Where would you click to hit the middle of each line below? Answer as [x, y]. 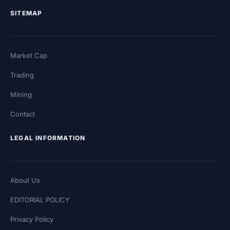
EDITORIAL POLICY [40, 199]
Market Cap [29, 55]
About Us [25, 180]
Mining [21, 94]
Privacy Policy [32, 219]
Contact [23, 114]
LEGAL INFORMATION [48, 138]
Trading [22, 75]
